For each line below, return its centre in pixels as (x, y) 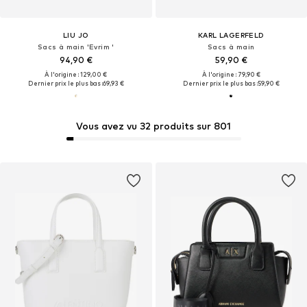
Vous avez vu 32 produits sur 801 (153, 126)
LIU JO (76, 35)
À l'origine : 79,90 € (231, 74)
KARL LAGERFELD (231, 35)
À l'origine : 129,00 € (76, 74)
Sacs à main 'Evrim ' (76, 46)
